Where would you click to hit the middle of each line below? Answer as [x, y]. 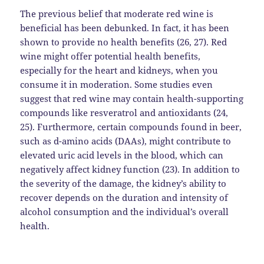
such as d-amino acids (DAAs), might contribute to [126, 141]
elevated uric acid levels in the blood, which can [122, 155]
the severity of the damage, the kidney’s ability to [123, 184]
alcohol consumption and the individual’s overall [125, 212]
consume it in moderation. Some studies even [117, 85]
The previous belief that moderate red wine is [117, 14]
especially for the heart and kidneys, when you [119, 70]
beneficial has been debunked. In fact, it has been [125, 28]
